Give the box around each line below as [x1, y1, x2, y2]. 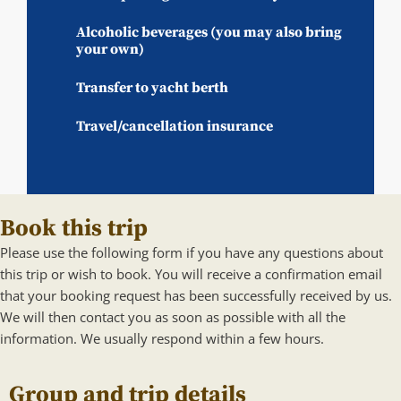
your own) [76, 39, 144, 58]
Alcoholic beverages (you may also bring [76, 22, 342, 41]
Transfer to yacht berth [76, 78, 228, 97]
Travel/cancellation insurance [76, 116, 273, 135]
